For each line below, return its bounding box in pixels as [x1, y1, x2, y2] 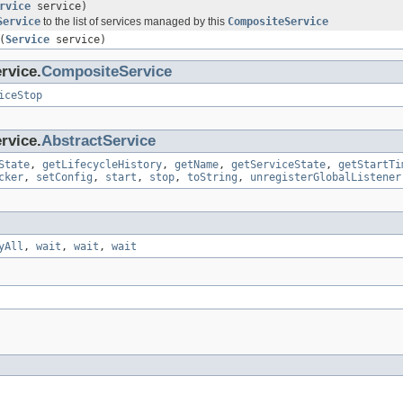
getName [175, 157, 219, 171]
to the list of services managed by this [40, 14, 228, 28]
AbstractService [41, 131, 156, 149]
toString [187, 170, 237, 184]
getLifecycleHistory [42, 157, 162, 171]
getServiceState [231, 157, 326, 171]
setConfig [36, 170, 93, 184]
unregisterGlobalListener [250, 170, 401, 184]
